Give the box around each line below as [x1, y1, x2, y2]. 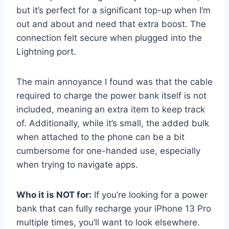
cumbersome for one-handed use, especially [16, 145, 200, 156]
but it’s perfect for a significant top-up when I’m [16, 5, 211, 15]
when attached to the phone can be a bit [16, 131, 185, 142]
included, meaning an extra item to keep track [16, 104, 205, 114]
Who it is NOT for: [16, 189, 91, 200]
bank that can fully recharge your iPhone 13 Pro [16, 203, 211, 214]
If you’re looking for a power [91, 189, 208, 200]
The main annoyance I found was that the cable [16, 76, 213, 87]
